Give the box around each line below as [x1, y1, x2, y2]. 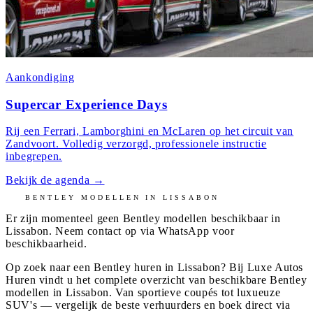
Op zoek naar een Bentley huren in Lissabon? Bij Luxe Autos [6, 261, 304, 274]
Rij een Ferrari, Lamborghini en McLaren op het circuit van [6, 125, 294, 138]
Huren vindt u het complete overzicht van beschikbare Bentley [6, 274, 307, 286]
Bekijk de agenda [6, 174, 90, 187]
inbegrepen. [6, 150, 63, 163]
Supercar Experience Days [6, 96, 168, 112]
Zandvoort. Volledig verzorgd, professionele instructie [6, 138, 267, 150]
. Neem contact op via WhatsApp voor [49, 225, 235, 238]
